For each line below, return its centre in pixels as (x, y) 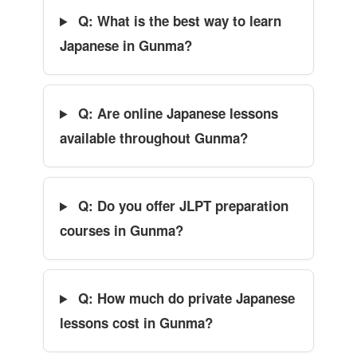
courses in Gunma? (122, 231)
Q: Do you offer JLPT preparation (182, 206)
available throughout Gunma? (154, 138)
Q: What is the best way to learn (178, 21)
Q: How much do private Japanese (185, 298)
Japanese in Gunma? (126, 46)
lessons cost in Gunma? (136, 323)
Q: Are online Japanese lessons (177, 114)
